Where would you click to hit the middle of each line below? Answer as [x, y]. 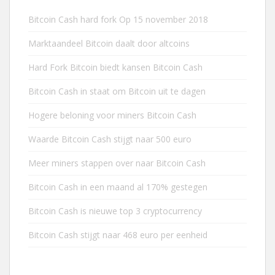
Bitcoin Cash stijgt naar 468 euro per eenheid [118, 235]
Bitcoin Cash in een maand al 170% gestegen [118, 187]
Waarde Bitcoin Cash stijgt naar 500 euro [110, 139]
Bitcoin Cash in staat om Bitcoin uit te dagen [117, 91]
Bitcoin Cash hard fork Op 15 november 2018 [118, 19]
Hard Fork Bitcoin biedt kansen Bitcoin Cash [115, 67]
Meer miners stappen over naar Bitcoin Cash [117, 163]
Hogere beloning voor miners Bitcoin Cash [112, 115]
